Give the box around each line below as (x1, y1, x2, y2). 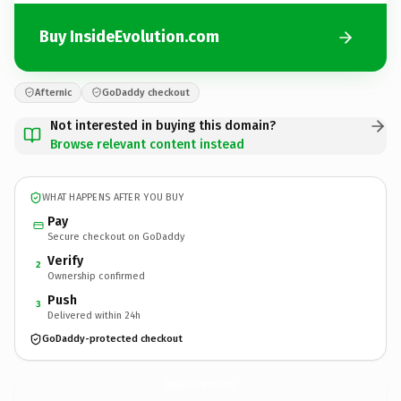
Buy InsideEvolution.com (39, 27, 219, 47)
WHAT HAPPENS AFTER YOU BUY (42, 192, 184, 203)
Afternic (35, 86, 72, 98)
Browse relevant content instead (50, 136, 244, 152)
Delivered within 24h (47, 309, 141, 321)
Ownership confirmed (47, 269, 145, 282)
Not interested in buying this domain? (50, 117, 276, 133)
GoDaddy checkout (102, 86, 190, 98)
